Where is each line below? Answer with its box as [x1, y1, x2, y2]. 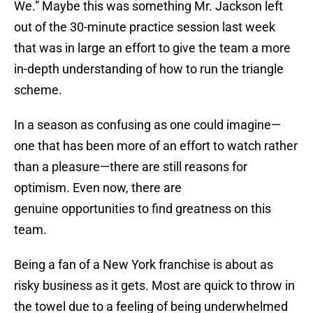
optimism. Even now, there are [14, 180, 182, 196]
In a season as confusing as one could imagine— [14, 117, 281, 133]
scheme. [14, 82, 62, 98]
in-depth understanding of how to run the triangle [14, 61, 284, 77]
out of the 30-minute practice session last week [14, 20, 275, 35]
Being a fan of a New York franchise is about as [14, 257, 273, 272]
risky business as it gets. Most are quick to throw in [14, 278, 295, 293]
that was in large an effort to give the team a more [14, 41, 291, 56]
